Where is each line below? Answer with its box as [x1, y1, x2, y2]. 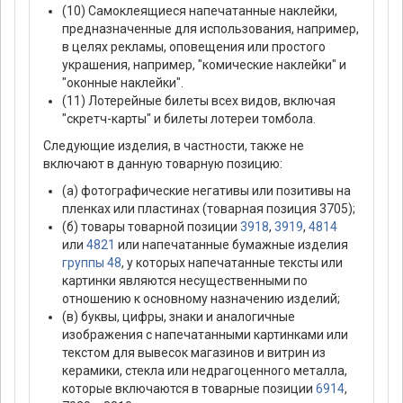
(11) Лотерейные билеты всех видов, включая [62, 94, 336, 109]
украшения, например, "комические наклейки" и [62, 58, 346, 73]
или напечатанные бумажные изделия [115, 237, 348, 253]
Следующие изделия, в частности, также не [43, 139, 304, 154]
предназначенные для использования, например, [62, 22, 359, 37]
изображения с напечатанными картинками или [62, 327, 348, 343]
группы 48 [62, 255, 121, 271]
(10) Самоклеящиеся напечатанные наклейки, [62, 4, 337, 19]
